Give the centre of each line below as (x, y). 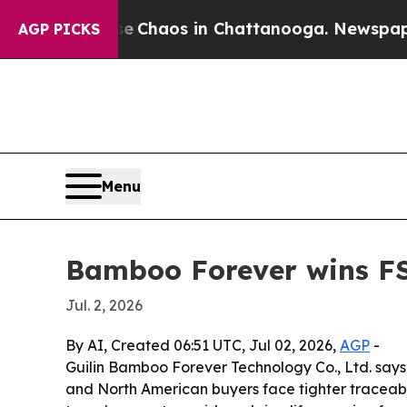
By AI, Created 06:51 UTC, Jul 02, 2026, (203, 345)
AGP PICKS (59, 29)
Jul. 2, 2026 (104, 305)
